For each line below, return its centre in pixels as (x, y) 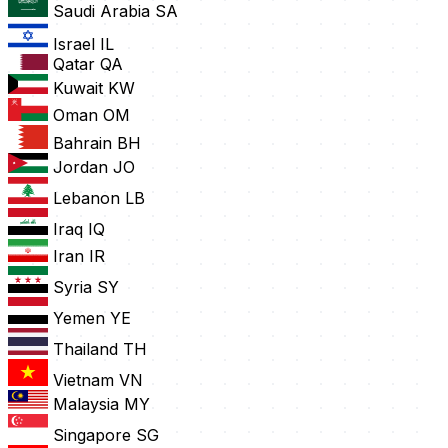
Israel (74, 44)
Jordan (80, 167)
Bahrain (82, 143)
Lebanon (86, 198)
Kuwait (78, 88)
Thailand (85, 349)
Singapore (92, 435)
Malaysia (86, 404)
